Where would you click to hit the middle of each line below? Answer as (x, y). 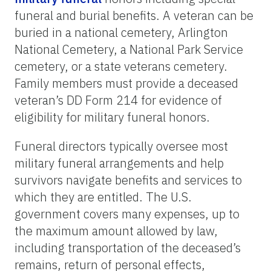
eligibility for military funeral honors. (112, 117)
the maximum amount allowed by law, (116, 230)
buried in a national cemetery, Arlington (121, 32)
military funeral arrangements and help (119, 163)
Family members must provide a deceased (126, 83)
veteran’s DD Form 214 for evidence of (118, 100)
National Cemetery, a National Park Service (129, 49)
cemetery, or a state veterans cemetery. (121, 66)
